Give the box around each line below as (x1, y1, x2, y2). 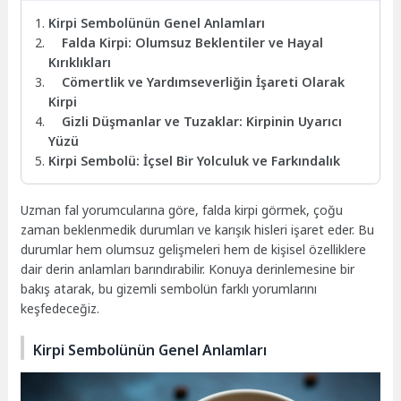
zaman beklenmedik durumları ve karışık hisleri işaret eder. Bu (21, 221, 375, 239)
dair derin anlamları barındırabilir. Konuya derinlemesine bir (21, 260, 355, 278)
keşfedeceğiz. (21, 300, 100, 318)
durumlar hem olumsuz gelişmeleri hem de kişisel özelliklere (21, 241, 367, 259)
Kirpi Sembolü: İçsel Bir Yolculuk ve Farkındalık (48, 151, 341, 169)
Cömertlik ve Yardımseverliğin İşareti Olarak (62, 73, 346, 90)
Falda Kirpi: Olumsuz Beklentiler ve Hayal (62, 33, 324, 51)
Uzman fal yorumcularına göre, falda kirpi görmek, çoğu (21, 201, 344, 219)
